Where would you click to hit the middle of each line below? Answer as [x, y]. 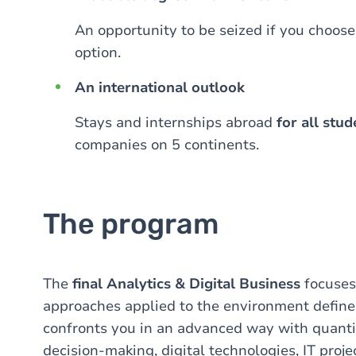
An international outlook [160, 87]
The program [131, 224]
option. [98, 52]
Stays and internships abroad [176, 122]
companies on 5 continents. [167, 145]
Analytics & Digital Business [203, 284]
